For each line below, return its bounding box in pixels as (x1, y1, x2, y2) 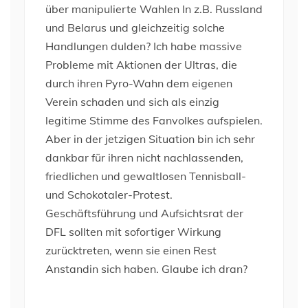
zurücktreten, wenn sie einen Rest (45, 243, 217, 257)
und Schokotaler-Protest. (45, 188, 173, 201)
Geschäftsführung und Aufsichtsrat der (45, 206, 243, 220)
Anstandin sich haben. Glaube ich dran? (45, 262, 247, 276)
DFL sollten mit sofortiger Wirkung (45, 225, 221, 239)
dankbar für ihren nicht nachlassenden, (45, 151, 243, 164)
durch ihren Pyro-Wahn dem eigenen (45, 76, 232, 90)
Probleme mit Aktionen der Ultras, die (45, 58, 237, 71)
